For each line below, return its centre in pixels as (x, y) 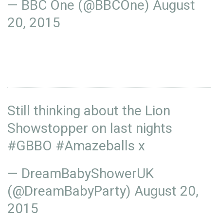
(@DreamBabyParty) (71, 191)
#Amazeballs (95, 146)
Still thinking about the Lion (89, 111)
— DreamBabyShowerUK (81, 173)
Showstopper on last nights (90, 128)
